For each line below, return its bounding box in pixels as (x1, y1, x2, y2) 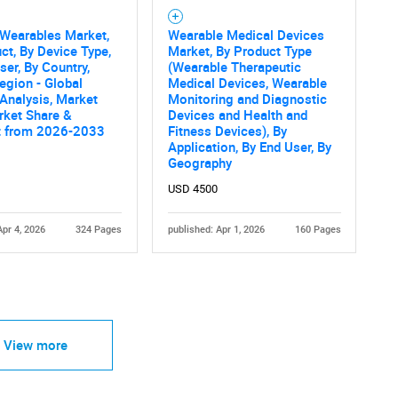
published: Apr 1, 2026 (167, 223, 265, 235)
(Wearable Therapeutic (167, 58, 301, 76)
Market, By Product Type (167, 42, 312, 60)
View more (3, 336, 68, 354)
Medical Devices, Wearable (167, 74, 327, 92)
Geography (167, 154, 232, 171)
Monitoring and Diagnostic (167, 90, 327, 107)
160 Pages (294, 223, 341, 235)
